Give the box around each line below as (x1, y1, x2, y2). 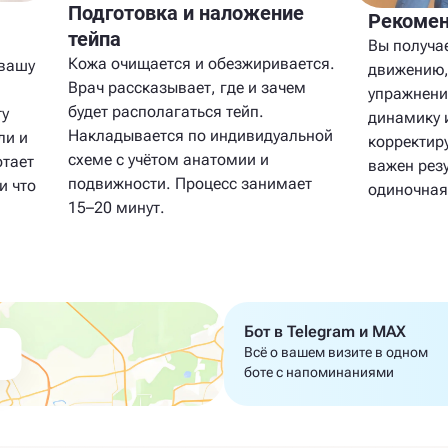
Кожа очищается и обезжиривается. (68, 53, 335, 73)
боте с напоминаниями (244, 364, 394, 381)
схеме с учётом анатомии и (68, 149, 269, 169)
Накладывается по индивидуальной (68, 125, 333, 145)
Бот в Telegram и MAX (244, 322, 406, 342)
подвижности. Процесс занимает (68, 173, 312, 193)
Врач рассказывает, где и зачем (68, 77, 306, 97)
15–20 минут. (68, 197, 165, 217)
